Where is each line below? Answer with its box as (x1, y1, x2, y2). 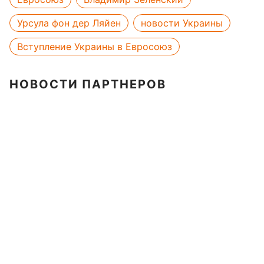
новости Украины (141, 17, 223, 29)
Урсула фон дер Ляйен (17, 17, 121, 29)
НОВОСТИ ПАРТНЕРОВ (9, 77, 166, 91)
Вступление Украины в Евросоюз (17, 41, 172, 52)
